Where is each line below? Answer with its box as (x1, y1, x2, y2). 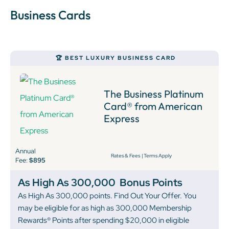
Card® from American (104, 100, 203, 113)
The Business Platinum (104, 87, 204, 101)
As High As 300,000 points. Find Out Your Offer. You (18, 191, 196, 201)
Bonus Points (120, 176, 182, 190)
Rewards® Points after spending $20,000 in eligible (18, 215, 189, 226)
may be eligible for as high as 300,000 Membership (18, 203, 192, 214)
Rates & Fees (110, 152, 140, 159)
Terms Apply (143, 152, 172, 159)
